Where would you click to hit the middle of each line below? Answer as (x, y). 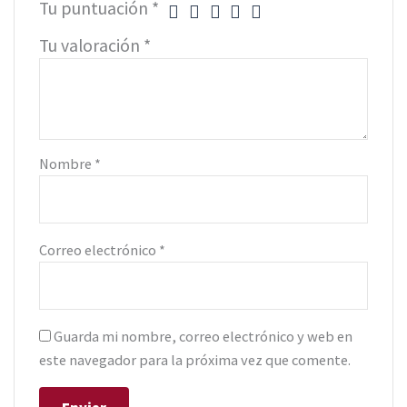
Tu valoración (92, 46)
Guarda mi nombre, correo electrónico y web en (203, 337)
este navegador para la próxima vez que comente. (195, 360)
